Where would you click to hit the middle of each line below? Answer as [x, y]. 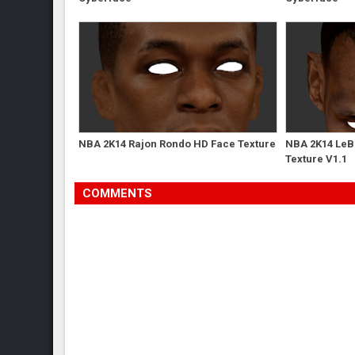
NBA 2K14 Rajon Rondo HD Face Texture [177, 143]
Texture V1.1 [316, 158]
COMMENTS [118, 193]
